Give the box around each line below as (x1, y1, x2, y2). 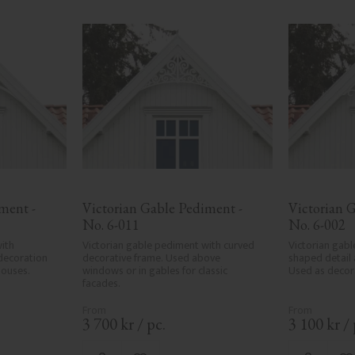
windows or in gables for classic (82, 261, 227, 281)
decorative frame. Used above (82, 249, 220, 268)
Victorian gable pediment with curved (82, 236, 254, 255)
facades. (82, 274, 120, 293)
